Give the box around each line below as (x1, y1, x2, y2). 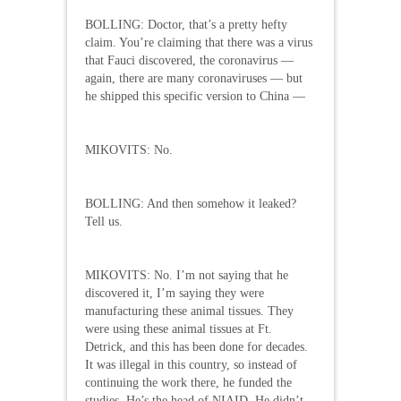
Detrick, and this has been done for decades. (85, 339, 308, 354)
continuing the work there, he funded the (85, 375, 292, 389)
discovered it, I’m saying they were (85, 286, 264, 300)
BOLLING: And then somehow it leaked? (85, 196, 296, 210)
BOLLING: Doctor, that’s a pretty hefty (85, 17, 287, 31)
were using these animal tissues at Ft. (85, 321, 272, 336)
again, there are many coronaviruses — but (85, 71, 303, 85)
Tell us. (85, 214, 123, 228)
